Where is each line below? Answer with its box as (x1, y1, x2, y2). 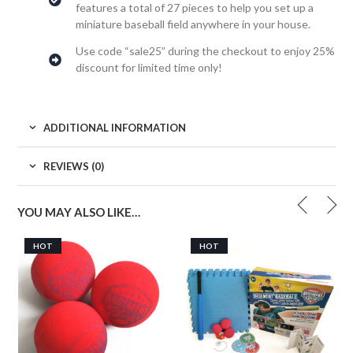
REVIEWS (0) (43, 159, 105, 173)
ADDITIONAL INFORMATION (43, 121, 187, 134)
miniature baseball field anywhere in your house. (76, 17, 311, 32)
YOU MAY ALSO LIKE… (17, 205, 141, 220)
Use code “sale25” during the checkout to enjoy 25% (76, 44, 336, 58)
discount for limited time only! (76, 61, 223, 75)
